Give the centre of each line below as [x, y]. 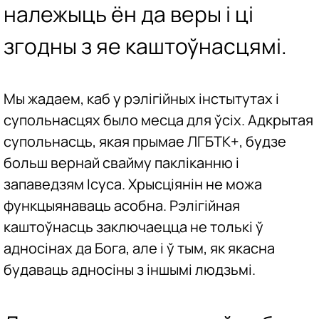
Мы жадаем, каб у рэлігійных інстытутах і [141, 99]
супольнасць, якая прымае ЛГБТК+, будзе [145, 142]
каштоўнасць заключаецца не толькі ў [134, 227]
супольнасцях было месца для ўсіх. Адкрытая [158, 120]
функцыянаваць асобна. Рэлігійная [122, 206]
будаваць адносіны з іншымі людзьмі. [130, 270]
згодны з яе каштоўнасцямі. [145, 46]
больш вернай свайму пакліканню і [121, 163]
